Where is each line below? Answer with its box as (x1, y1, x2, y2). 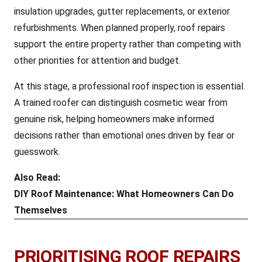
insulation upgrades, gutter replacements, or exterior (14, 6, 230, 17)
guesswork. (14, 146, 60, 157)
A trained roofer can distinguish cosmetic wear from (14, 97, 227, 108)
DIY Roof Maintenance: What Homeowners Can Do (14, 188, 234, 199)
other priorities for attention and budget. (14, 55, 181, 66)
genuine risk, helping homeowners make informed (14, 113, 214, 125)
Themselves (14, 205, 67, 216)
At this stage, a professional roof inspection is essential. (14, 81, 245, 92)
